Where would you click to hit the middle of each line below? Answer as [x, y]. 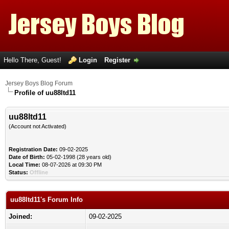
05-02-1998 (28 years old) [78, 157]
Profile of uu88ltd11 [45, 93]
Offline [39, 172]
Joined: [20, 216]
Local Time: [25, 165]
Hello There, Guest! [33, 60]
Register [117, 60]
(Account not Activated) [38, 126]
